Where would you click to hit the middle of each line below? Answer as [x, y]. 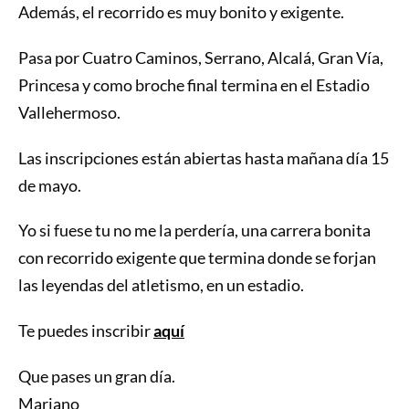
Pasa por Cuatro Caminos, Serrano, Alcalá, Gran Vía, [200, 57]
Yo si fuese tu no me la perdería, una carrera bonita [194, 231]
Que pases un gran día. [96, 377]
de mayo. [49, 185]
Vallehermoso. [69, 112]
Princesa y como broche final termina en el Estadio [194, 84]
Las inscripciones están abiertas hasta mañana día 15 [203, 157]
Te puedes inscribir [85, 331]
